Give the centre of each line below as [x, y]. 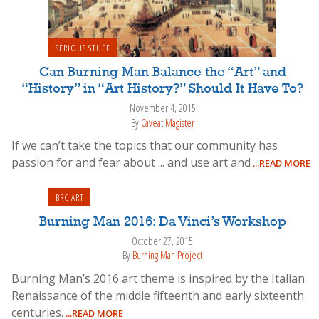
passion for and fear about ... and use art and [131, 163]
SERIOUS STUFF [83, 48]
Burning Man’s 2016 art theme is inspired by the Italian [158, 278]
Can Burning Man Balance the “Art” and [162, 73]
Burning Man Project [167, 255]
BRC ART [69, 197]
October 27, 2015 [162, 241]
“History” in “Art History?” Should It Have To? [162, 89]
